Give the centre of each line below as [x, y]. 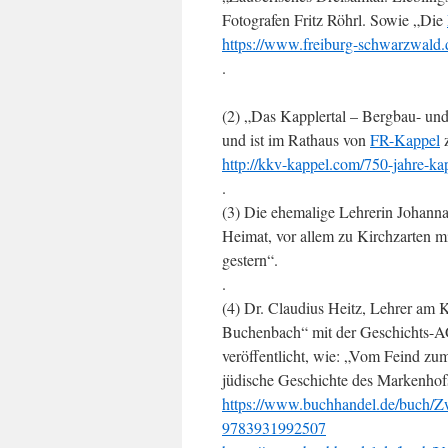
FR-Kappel [405, 139]
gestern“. [250, 259]
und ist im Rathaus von [296, 139]
